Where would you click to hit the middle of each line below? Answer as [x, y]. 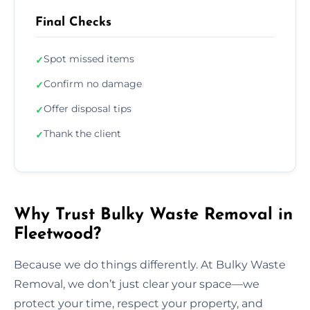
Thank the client [82, 133]
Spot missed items [89, 58]
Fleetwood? [57, 234]
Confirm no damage [93, 83]
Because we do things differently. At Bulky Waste [150, 264]
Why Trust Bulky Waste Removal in [153, 215]
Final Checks [73, 22]
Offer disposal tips [88, 108]
